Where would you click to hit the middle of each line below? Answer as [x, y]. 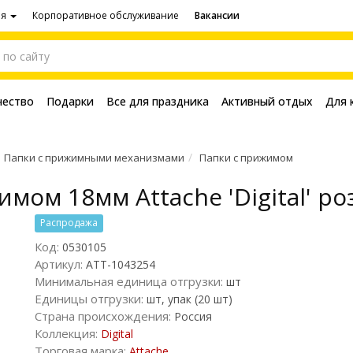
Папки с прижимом [246, 158]
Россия [191, 316]
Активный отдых [267, 101]
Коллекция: [66, 333]
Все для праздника [158, 101]
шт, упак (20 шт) [188, 299]
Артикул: [59, 264]
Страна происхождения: [103, 316]
